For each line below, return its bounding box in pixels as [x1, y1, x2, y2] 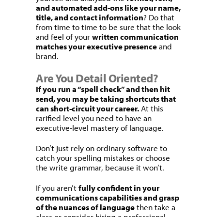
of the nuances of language [36, 202, 135, 212]
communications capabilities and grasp [36, 192, 179, 202]
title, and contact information [36, 12, 143, 22]
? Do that [143, 12, 174, 22]
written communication [92, 31, 179, 42]
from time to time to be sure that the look [36, 22, 181, 32]
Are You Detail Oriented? [36, 71, 158, 85]
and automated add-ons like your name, [36, 2, 181, 13]
